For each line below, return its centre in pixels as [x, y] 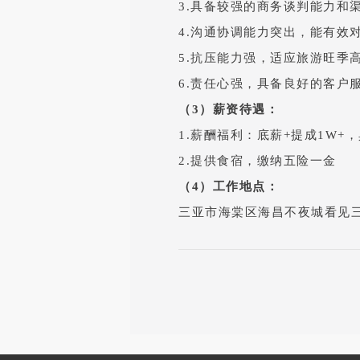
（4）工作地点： [229, 186]
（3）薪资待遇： [229, 109]
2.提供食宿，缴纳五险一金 [258, 161]
